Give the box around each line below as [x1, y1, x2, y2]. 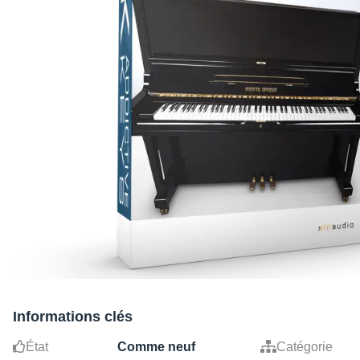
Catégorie [276, 340, 333, 354]
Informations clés [13, 309, 133, 325]
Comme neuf [117, 340, 195, 354]
